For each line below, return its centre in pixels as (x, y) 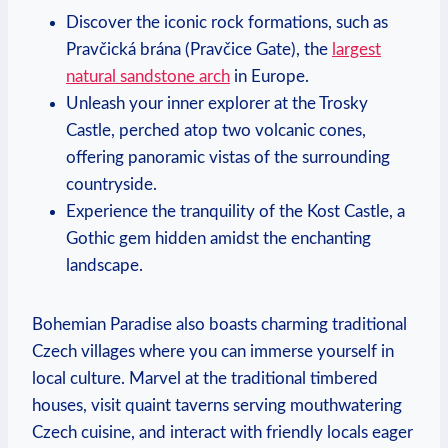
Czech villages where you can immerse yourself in (213, 351)
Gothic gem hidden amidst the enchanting (218, 238)
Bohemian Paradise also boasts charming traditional (219, 324)
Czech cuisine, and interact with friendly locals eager (222, 432)
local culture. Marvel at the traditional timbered (205, 378)
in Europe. (269, 76)
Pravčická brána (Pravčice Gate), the (199, 49)
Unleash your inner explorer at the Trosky (217, 103)
